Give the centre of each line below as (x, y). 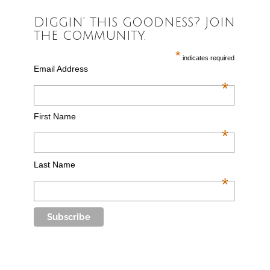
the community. (89, 36)
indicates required (208, 58)
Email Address (61, 69)
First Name (55, 117)
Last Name (54, 164)
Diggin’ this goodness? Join (134, 22)
